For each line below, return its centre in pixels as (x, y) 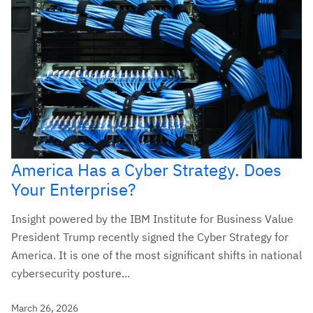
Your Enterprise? (73, 190)
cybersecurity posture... (71, 274)
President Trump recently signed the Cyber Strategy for (150, 237)
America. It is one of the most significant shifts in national (156, 255)
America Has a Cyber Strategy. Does (146, 170)
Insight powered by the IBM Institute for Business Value (152, 219)
